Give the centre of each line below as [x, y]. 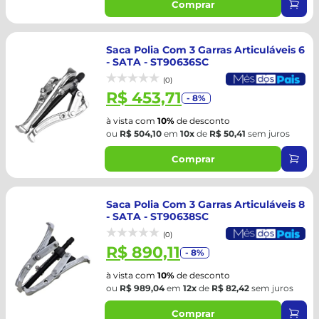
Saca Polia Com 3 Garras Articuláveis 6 [205, 50]
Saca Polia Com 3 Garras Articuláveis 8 [205, 204]
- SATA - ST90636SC [157, 62]
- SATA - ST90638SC [157, 216]
